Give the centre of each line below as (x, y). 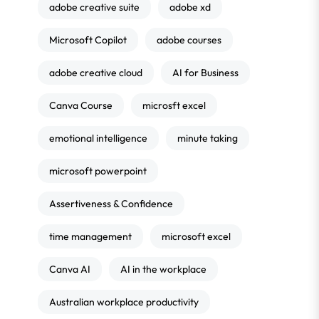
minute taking (208, 138)
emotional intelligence (98, 138)
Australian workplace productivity (124, 302)
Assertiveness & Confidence (111, 204)
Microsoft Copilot (88, 40)
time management (90, 236)
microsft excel (174, 105)
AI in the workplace (163, 269)
